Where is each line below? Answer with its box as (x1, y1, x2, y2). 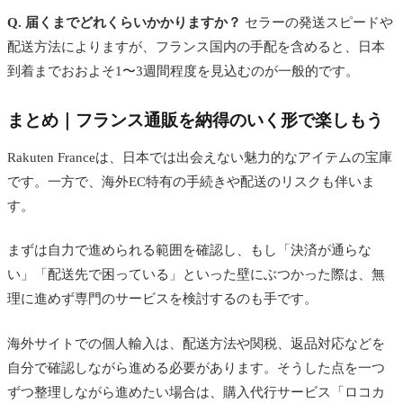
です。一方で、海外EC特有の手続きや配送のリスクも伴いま (7, 174, 375, 189)
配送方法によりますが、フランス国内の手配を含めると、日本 (7, 39, 385, 54)
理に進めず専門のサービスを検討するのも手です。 (7, 291, 318, 307)
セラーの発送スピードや (241, 14, 393, 30)
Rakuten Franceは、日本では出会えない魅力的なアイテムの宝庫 (7, 149, 392, 165)
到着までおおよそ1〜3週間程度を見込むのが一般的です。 (7, 63, 359, 78)
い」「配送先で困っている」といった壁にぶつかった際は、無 (7, 267, 385, 282)
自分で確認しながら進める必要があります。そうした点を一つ (7, 360, 385, 375)
